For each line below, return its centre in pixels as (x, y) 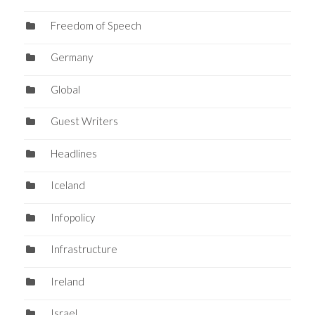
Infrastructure (84, 249)
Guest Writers (84, 121)
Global (65, 89)
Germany (71, 57)
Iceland (67, 185)
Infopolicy (72, 217)
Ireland (67, 281)
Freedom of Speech (96, 25)
